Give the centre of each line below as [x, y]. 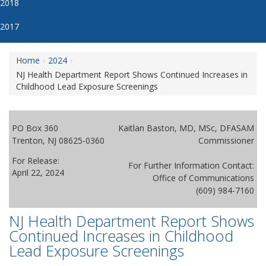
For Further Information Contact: [191, 165]
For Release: [36, 161]
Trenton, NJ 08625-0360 [58, 140]
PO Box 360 [35, 128]
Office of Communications [203, 178]
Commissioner [226, 140]
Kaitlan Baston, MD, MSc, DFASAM [186, 128]
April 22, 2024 [38, 172]
